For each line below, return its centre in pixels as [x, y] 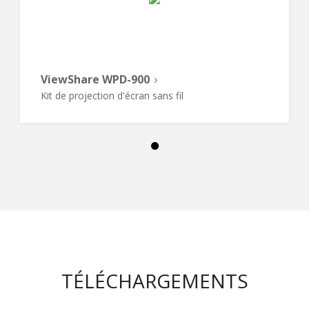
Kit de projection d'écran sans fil [112, 95]
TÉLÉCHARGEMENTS [154, 281]
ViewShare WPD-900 [95, 79]
